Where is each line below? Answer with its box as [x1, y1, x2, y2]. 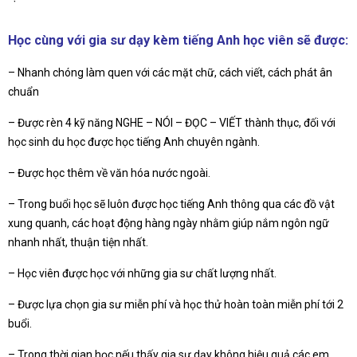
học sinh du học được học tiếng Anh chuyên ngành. [8, 135, 260, 148]
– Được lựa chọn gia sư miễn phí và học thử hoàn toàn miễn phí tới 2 [8, 297, 343, 311]
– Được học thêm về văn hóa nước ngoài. [8, 166, 210, 179]
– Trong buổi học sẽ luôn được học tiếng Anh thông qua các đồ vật [8, 197, 335, 210]
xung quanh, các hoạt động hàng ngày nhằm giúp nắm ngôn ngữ [8, 216, 329, 229]
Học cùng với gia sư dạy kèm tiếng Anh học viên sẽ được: [8, 32, 348, 48]
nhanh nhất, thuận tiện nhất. [8, 235, 148, 249]
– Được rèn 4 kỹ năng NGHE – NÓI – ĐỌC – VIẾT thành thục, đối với [8, 116, 335, 129]
